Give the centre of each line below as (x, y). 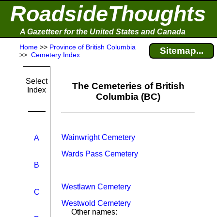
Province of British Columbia (93, 47)
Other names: (94, 212)
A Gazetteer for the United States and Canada (103, 32)
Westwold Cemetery (96, 203)
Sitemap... (182, 51)
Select (37, 81)
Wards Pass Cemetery (100, 154)
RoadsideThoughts (108, 14)
